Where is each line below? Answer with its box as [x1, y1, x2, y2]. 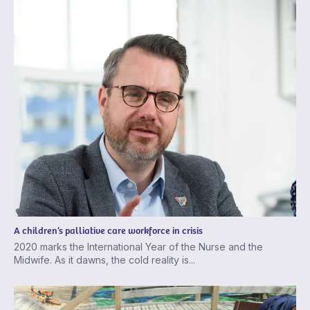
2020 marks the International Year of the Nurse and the [14, 241, 263, 253]
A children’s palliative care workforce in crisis [14, 224, 203, 237]
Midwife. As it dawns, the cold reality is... [14, 254, 195, 266]
